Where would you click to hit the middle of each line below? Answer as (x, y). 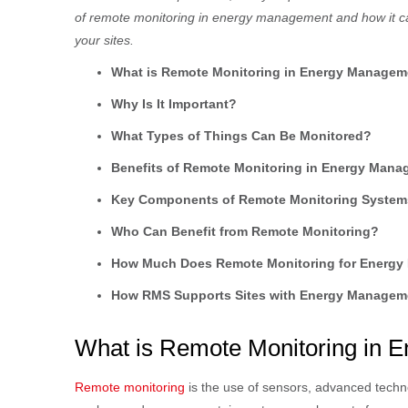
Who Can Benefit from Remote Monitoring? (245, 232)
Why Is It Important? (174, 104)
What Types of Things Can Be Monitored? (241, 136)
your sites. (104, 41)
